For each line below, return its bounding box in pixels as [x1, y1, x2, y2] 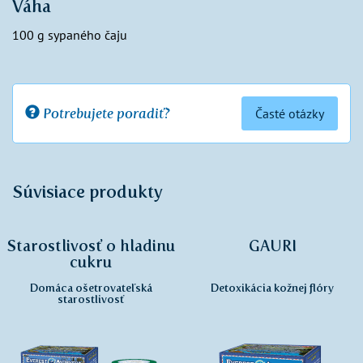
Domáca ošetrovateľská [29, 280, 152, 294]
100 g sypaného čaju [12, 27, 127, 44]
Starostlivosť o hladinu [6, 237, 175, 256]
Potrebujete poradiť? [40, 104, 170, 122]
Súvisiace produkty [12, 181, 163, 203]
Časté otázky [255, 105, 324, 122]
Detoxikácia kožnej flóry [211, 280, 334, 294]
